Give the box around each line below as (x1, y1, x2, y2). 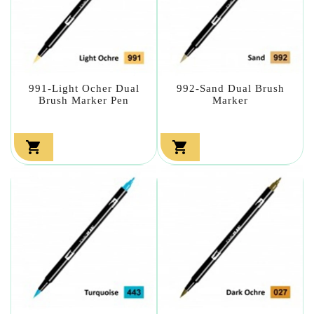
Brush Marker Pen (39, 94, 129, 106)
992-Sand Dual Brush (176, 82, 285, 94)
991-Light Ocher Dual (28, 82, 139, 94)
